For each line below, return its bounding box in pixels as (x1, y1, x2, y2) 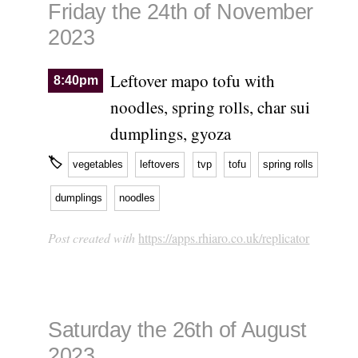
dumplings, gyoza (109, 122, 231, 145)
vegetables (73, 157, 124, 170)
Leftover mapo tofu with (109, 70, 275, 93)
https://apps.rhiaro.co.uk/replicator (138, 229, 310, 247)
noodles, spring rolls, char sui (109, 96, 310, 119)
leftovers (140, 157, 181, 170)
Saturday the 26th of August (48, 317, 307, 342)
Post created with (48, 229, 139, 247)
